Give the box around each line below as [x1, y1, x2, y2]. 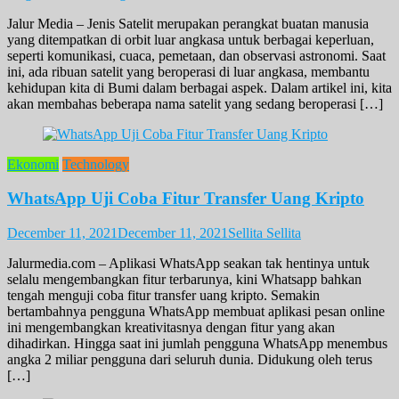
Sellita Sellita [228, 225, 301, 241]
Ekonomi [7, 156, 59, 172]
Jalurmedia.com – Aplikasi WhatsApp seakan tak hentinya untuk [7, 256, 370, 272]
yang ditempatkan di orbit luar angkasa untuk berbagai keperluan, [7, 31, 374, 47]
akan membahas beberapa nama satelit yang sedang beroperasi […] [7, 95, 383, 111]
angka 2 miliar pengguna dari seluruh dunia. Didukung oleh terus [7, 352, 372, 368]
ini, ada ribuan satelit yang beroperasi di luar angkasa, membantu [7, 63, 370, 79]
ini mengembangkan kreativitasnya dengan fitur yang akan [7, 320, 335, 336]
